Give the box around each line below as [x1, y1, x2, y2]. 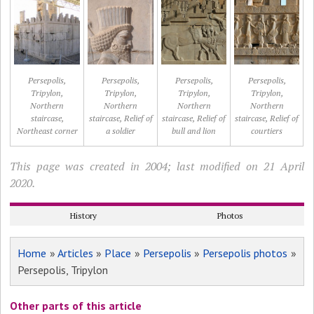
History [70, 210, 97, 221]
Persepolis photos [203, 246, 288, 260]
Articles [57, 246, 93, 260]
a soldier [106, 125, 136, 136]
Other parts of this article [10, 299, 142, 313]
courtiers [251, 125, 283, 136]
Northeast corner [16, 125, 78, 136]
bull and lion [172, 125, 217, 136]
